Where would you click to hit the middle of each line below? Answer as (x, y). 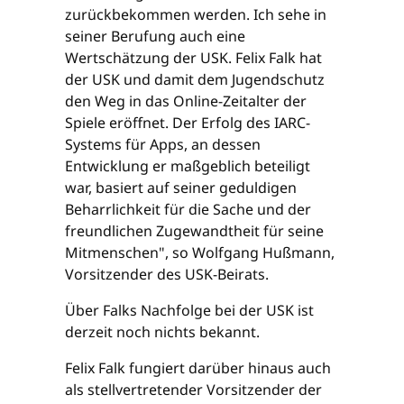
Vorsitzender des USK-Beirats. (167, 275)
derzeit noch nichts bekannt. (162, 332)
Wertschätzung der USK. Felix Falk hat (193, 58)
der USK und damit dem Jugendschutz (195, 80)
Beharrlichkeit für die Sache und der (188, 210)
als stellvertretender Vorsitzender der (193, 390)
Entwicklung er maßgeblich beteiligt (188, 166)
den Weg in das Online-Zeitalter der (186, 101)
